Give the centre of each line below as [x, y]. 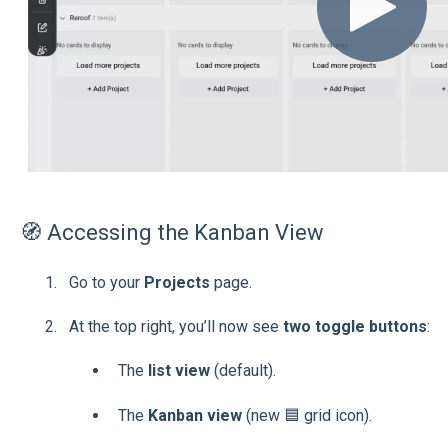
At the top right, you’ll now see [175, 326]
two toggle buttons [354, 326]
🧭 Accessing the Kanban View [171, 233]
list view [178, 371]
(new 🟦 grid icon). [306, 415]
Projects [176, 282]
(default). [242, 371]
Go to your [106, 282]
